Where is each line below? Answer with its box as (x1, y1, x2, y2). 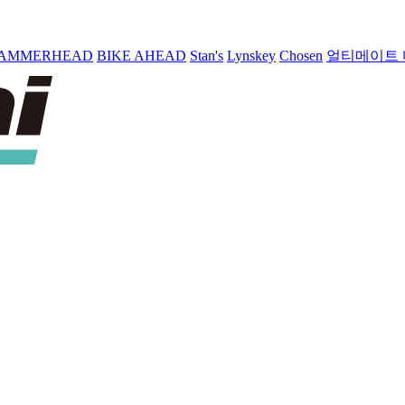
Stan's (190, 48, 223, 63)
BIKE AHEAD (97, 48, 186, 63)
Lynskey (227, 48, 276, 63)
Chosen (279, 48, 323, 63)
